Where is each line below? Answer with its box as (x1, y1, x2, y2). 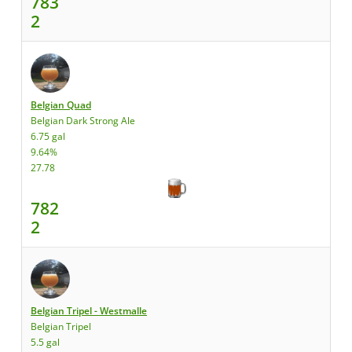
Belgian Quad (31, 98, 91, 112)
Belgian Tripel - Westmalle (31, 304, 147, 317)
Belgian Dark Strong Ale (31, 114, 135, 127)
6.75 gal (31, 130, 65, 143)
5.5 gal (31, 335, 60, 349)
